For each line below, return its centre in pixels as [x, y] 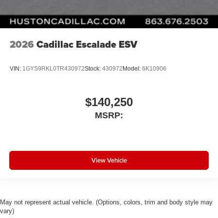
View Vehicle [109, 160]
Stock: [93, 68]
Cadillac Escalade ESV [87, 45]
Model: [132, 68]
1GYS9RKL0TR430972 [54, 68]
